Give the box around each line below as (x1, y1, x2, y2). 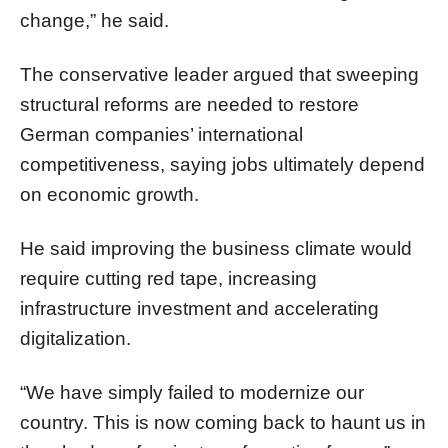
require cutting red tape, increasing (20, 267, 317, 289)
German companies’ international (20, 123, 303, 145)
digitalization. (20, 327, 131, 349)
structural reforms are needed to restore (20, 93, 359, 115)
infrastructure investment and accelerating (20, 297, 379, 319)
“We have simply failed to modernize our (20, 381, 364, 403)
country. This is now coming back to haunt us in (20, 411, 426, 433)
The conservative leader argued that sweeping (20, 63, 419, 85)
